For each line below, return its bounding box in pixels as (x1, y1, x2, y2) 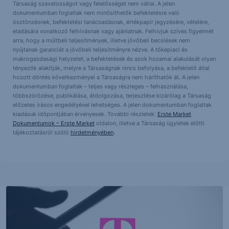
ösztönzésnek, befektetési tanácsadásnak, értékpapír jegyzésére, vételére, (12, 18, 209, 26)
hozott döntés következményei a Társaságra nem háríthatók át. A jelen (12, 73, 199, 81)
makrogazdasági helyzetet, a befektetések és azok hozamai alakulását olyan (12, 55, 216, 62)
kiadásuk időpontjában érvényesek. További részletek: (12, 110, 157, 118)
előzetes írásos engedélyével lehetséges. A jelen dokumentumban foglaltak (12, 101, 212, 108)
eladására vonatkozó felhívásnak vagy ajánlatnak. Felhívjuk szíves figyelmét (12, 27, 214, 35)
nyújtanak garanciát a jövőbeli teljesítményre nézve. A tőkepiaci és (12, 45, 188, 53)
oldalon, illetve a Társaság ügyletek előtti (94, 119, 204, 127)
